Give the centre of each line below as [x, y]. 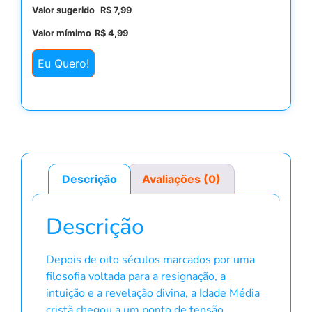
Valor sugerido [64, 10]
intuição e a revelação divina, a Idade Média [153, 293]
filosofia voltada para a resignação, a [136, 276]
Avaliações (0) [181, 179]
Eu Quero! [63, 64]
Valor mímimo [62, 33]
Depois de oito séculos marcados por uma [150, 259]
